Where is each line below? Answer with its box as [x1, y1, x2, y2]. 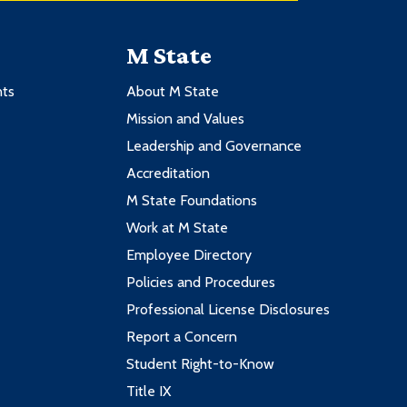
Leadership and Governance [125, 137, 302, 155]
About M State [125, 83, 219, 101]
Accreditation [125, 164, 210, 183]
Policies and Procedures [125, 273, 275, 292]
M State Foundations [125, 192, 257, 210]
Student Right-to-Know [125, 355, 274, 373]
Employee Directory [125, 246, 252, 264]
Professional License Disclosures [125, 301, 330, 319]
